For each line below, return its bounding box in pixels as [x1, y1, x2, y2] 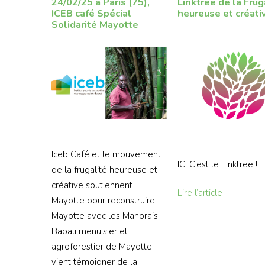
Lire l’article [177, 187, 223, 199]
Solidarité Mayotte [51, 18, 138, 32]
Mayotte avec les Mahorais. [51, 209, 160, 222]
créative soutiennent [51, 179, 132, 191]
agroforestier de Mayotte [51, 240, 152, 253]
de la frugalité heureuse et [51, 163, 157, 176]
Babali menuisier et [51, 225, 128, 237]
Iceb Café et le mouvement [51, 148, 161, 160]
